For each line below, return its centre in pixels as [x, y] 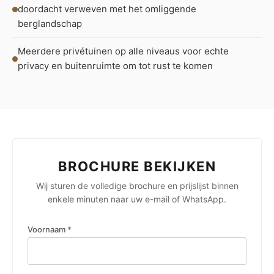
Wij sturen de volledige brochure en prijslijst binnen [137, 186]
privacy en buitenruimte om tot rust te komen [115, 66]
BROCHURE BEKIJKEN [137, 166]
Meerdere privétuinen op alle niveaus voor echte [123, 51]
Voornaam [47, 229]
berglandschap [50, 24]
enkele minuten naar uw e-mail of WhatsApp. [137, 199]
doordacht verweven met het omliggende [107, 9]
